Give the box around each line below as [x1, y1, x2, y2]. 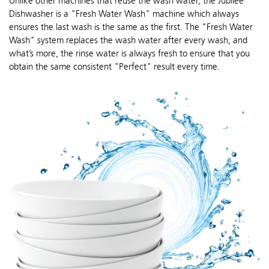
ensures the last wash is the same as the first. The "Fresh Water [9, 21, 253, 32]
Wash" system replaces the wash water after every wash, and [9, 34, 247, 46]
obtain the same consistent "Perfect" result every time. [9, 61, 220, 72]
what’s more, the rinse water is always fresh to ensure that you [9, 47, 250, 59]
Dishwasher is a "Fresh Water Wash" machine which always [9, 8, 239, 19]
